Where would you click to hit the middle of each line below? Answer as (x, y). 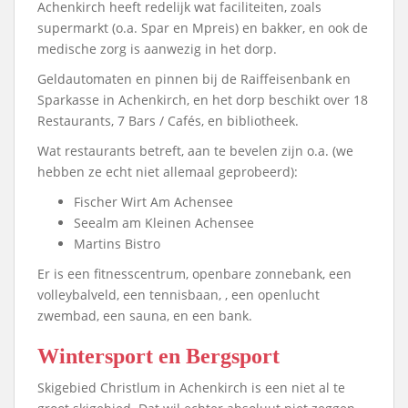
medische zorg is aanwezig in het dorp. (157, 48)
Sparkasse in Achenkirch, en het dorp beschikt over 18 (203, 99)
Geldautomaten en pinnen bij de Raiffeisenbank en (194, 78)
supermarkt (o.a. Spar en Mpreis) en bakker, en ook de (203, 27)
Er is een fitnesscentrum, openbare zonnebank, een (194, 273)
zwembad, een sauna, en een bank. (145, 315)
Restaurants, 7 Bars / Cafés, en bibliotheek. (168, 120)
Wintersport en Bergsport (158, 356)
